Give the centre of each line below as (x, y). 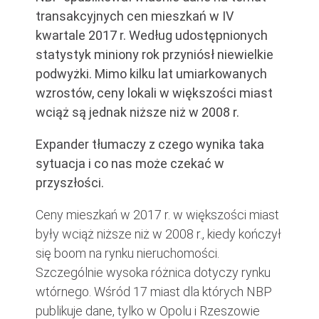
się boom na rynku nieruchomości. (127, 253)
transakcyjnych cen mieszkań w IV (135, 16)
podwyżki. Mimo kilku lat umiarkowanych (151, 74)
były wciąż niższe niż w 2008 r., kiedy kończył (158, 234)
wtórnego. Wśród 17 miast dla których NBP (154, 292)
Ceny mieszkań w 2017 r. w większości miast (157, 215)
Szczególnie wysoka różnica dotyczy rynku (153, 272)
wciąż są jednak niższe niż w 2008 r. (137, 112)
